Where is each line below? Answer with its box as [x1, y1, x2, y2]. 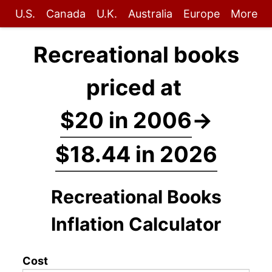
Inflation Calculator [51, 213, 221, 235]
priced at [86, 74, 186, 101]
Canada [46, 7, 86, 20]
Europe [183, 7, 220, 20]
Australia [127, 7, 172, 20]
